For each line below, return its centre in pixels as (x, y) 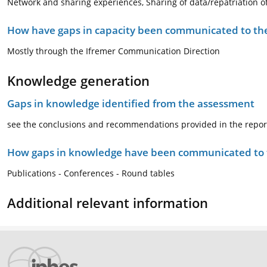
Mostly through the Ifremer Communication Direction (114, 51)
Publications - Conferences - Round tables (91, 173)
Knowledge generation (78, 80)
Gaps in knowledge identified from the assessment (131, 103)
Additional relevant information (108, 203)
